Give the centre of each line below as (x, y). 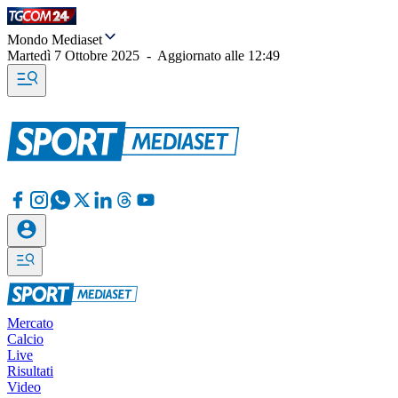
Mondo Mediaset (55, 40)
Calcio (25, 339)
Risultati (30, 371)
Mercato (30, 323)
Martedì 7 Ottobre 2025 (73, 56)
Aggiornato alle (203, 56)
